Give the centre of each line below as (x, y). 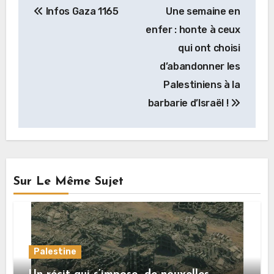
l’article (51, 48)
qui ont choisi (209, 48)
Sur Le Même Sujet (69, 181)
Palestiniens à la (202, 85)
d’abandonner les (200, 67)
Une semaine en (203, 12)
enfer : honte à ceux (193, 30)
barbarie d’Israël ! (189, 103)
